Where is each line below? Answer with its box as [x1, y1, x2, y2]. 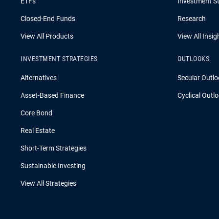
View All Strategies [21, 179, 76, 188]
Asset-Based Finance [21, 91, 84, 100]
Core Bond [21, 109, 52, 117]
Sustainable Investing [21, 162, 86, 170]
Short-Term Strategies [21, 144, 87, 153]
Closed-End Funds [21, 15, 75, 23]
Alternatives [21, 74, 57, 82]
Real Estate [21, 127, 55, 135]
